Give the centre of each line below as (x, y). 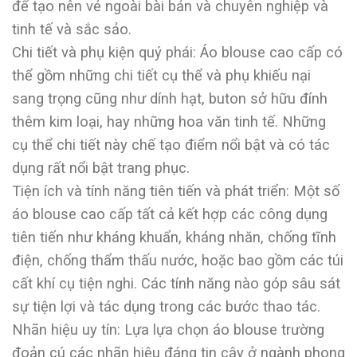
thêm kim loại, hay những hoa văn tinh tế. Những (169, 122)
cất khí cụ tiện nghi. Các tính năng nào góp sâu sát (176, 284)
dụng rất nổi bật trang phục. (101, 168)
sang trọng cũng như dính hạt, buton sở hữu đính (170, 99)
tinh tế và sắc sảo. (72, 29)
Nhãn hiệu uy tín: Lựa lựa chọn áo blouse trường (168, 330)
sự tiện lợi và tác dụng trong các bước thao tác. (166, 307)
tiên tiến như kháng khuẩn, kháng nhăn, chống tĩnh (174, 237)
